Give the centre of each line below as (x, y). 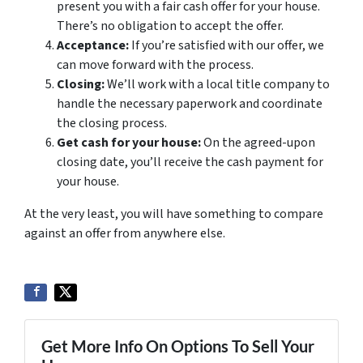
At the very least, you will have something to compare (174, 214)
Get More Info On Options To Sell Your (178, 346)
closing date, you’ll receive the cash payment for (190, 162)
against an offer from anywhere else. (125, 234)
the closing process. (112, 124)
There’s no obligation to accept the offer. (170, 26)
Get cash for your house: (129, 143)
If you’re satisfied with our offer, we (226, 46)
